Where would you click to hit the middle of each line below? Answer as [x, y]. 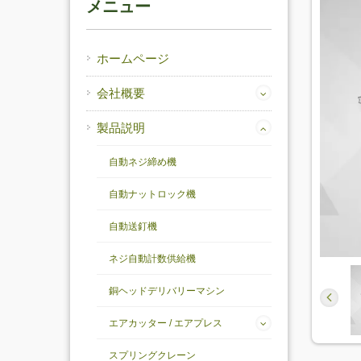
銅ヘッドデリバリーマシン [167, 291]
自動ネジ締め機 [143, 162]
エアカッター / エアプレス [166, 323]
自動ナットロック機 [152, 194]
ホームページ [133, 58]
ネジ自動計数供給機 [152, 259]
